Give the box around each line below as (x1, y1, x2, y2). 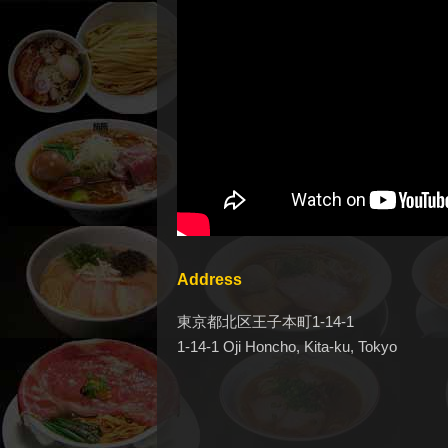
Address (177, 271, 242, 289)
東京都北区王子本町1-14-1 (177, 313, 354, 331)
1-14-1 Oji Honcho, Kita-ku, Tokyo (177, 338, 397, 356)
